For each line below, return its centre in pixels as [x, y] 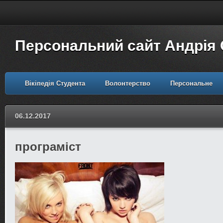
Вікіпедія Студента [55, 83]
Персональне [191, 83]
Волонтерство [128, 83]
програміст [48, 147]
